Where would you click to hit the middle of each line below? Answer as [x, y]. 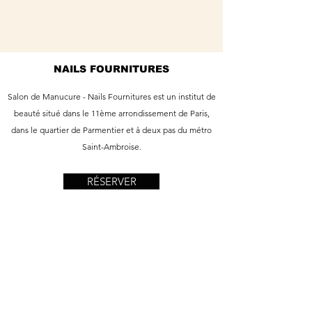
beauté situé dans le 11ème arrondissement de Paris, [111, 114]
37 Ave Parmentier [111, 264]
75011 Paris [111, 284]
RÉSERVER [111, 182]
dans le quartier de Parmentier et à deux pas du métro [111, 130]
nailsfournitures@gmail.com [109, 303]
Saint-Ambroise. [111, 147]
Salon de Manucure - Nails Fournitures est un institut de [111, 97]
